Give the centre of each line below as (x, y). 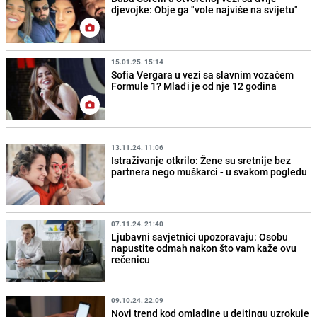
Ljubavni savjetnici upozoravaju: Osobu (200, 236)
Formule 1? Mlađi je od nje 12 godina (194, 86)
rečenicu (131, 259)
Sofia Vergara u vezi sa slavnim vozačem (203, 75)
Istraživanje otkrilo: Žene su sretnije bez (201, 160)
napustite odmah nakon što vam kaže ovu (204, 248)
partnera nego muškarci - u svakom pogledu (209, 171)
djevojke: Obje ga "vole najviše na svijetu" (205, 10)
